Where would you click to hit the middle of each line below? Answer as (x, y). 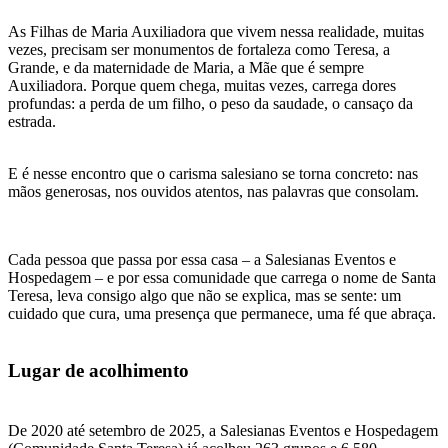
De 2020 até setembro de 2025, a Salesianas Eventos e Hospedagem (223, 431)
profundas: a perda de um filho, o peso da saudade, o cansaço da (210, 103)
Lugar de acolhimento (98, 370)
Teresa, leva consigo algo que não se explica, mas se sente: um (204, 295)
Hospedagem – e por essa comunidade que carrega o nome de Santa (222, 277)
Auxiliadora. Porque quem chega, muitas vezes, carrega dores (202, 85)
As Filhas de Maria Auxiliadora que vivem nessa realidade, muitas (216, 31)
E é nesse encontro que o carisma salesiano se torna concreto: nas (213, 173)
